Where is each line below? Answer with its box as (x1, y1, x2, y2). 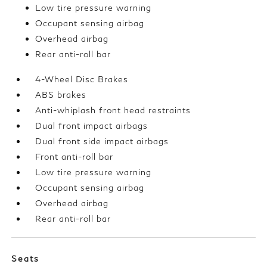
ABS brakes (35, 89, 87, 100)
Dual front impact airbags (35, 120, 148, 131)
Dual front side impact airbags (35, 136, 169, 147)
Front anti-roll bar (35, 151, 114, 162)
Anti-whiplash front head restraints (35, 105, 191, 116)
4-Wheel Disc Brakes (35, 74, 129, 85)
